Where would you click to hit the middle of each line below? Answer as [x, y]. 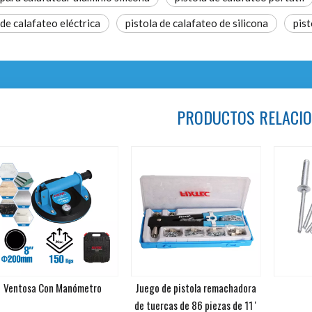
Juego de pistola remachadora [195, 288]
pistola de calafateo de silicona [197, 23]
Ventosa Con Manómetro [53, 288]
